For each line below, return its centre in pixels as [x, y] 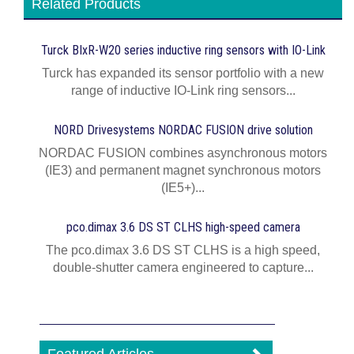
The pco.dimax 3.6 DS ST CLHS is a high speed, [183, 250]
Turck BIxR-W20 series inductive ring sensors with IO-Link [183, 50]
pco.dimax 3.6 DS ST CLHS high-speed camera [183, 227]
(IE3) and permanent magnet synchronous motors [183, 170]
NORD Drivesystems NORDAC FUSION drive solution [183, 130]
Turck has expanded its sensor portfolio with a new [183, 73]
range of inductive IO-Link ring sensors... [183, 90]
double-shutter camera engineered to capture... [183, 267]
